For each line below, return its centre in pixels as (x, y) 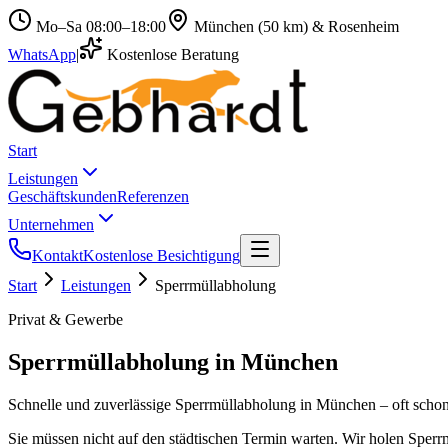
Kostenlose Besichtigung (161, 255)
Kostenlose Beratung (171, 54)
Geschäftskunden (62, 196)
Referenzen (153, 196)
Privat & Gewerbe (65, 319)
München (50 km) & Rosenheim (296, 26)
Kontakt (57, 255)
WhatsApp (42, 54)
